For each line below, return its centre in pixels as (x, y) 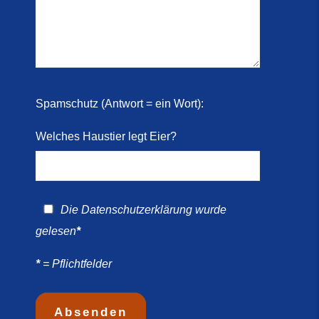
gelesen (56, 231)
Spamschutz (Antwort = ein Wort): (119, 103)
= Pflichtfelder (75, 264)
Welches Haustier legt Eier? (106, 136)
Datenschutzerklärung (136, 210)
